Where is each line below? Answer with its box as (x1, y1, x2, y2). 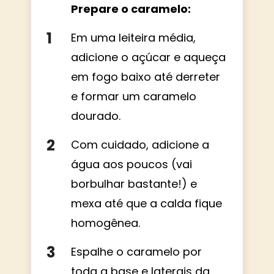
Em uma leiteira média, (71, 29, 196, 45)
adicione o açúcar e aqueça (71, 49, 226, 65)
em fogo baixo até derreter (71, 68, 220, 84)
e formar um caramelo (71, 88, 196, 104)
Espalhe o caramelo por (71, 243, 202, 259)
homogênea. (71, 215, 140, 231)
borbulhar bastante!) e (71, 176, 197, 191)
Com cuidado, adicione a (71, 136, 209, 152)
